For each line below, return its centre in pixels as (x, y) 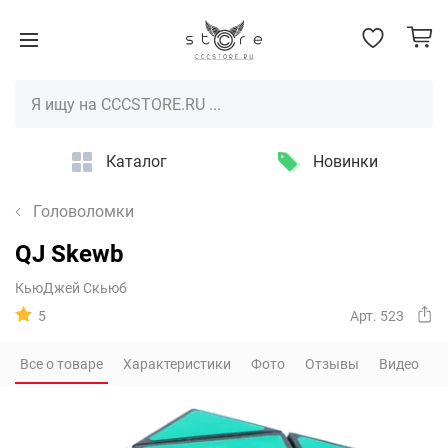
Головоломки (83, 211)
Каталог (136, 161)
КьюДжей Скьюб (71, 288)
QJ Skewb (69, 254)
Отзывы (332, 363)
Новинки (345, 161)
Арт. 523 (376, 316)
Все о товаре (61, 363)
